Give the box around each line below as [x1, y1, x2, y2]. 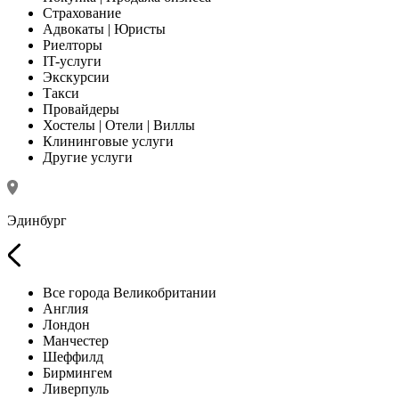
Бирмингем [43, 364, 112, 380]
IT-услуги [43, 53, 102, 69]
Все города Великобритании [43, 284, 216, 300]
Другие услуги [43, 149, 133, 165]
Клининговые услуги [43, 133, 174, 149]
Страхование [43, 4, 121, 20]
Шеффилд [43, 348, 103, 364]
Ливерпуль [43, 380, 109, 396]
